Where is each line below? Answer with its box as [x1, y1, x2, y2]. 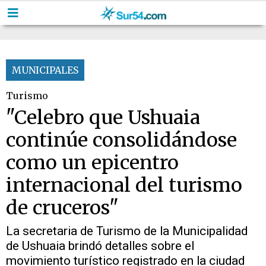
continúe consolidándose [6, 128, 237, 152]
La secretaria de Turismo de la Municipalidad [6, 224, 248, 238]
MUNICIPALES [12, 64, 78, 76]
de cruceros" [6, 195, 119, 220]
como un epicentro [6, 150, 179, 175]
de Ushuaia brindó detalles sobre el [6, 239, 194, 253]
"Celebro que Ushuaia [6, 105, 200, 129]
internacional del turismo [6, 173, 242, 197]
